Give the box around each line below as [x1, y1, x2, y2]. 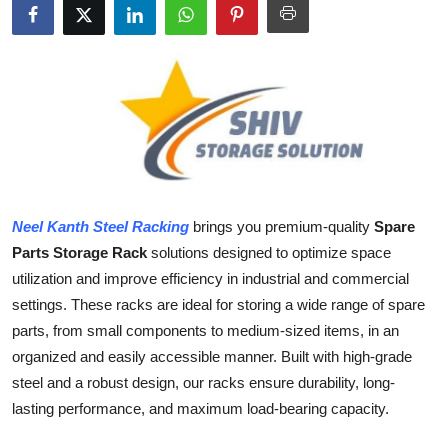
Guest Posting [15, 63, 121, 83]
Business [15, 210, 80, 230]
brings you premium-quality [189, 218, 374, 236]
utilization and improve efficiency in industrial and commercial [12, 270, 409, 288]
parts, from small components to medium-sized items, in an [12, 322, 399, 340]
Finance [15, 259, 73, 279]
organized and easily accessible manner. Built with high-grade [12, 348, 412, 366]
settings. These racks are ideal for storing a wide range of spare [12, 296, 425, 314]
